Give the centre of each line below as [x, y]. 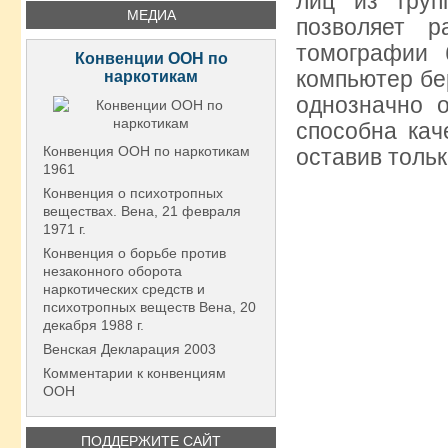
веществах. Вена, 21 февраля [142, 211]
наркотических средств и [124, 289]
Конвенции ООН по [151, 58]
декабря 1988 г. [93, 325]
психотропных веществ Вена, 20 [149, 307]
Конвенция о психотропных [133, 193]
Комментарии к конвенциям [134, 373]
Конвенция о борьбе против [134, 253]
